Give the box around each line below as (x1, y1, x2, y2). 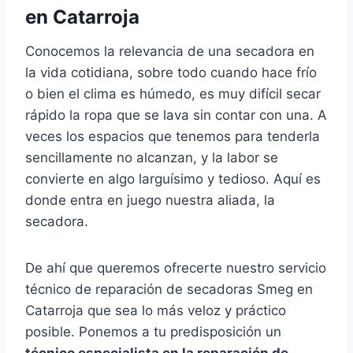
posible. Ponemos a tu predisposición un (25, 324, 281, 340)
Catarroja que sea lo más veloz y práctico (25, 303, 286, 319)
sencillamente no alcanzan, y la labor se (25, 150, 278, 166)
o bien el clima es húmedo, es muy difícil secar (25, 86, 321, 102)
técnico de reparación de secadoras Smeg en (25, 281, 313, 298)
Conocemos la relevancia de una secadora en (25, 43, 314, 60)
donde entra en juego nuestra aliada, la (25, 192, 275, 209)
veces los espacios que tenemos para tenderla (25, 128, 320, 145)
